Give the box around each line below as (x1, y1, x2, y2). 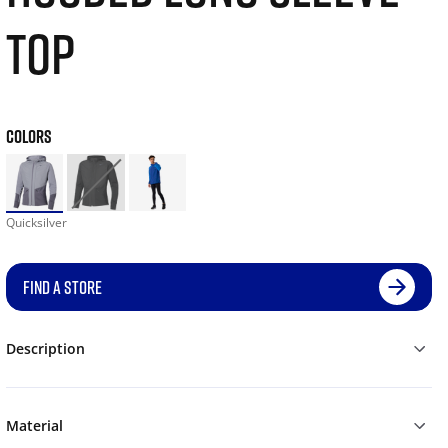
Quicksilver (5, 214, 67, 232)
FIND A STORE (22, 276, 102, 299)
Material (5, 416, 63, 436)
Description (5, 339, 85, 359)
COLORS (5, 125, 52, 147)
